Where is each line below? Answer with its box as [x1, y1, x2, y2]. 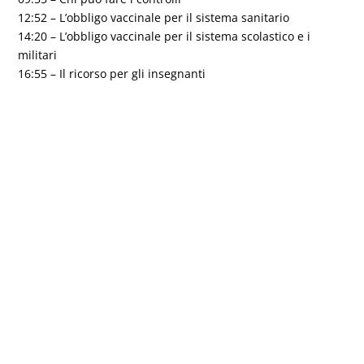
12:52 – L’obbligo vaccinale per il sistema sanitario [18, 10, 290, 26]
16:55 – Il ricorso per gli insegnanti [18, 66, 206, 82]
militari [18, 47, 58, 63]
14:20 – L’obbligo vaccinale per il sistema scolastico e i [18, 28, 311, 45]
